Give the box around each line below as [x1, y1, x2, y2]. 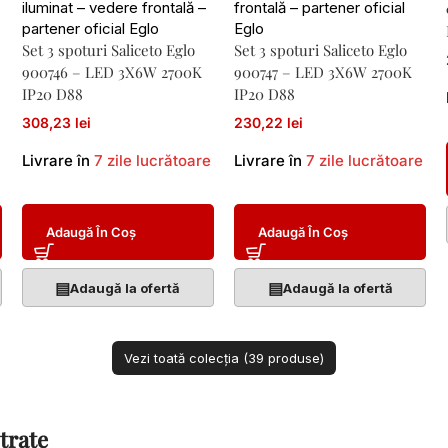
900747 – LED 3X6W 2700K [233, 62, 412, 82]
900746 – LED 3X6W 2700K [21, 62, 202, 82]
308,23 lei [21, 114, 91, 131]
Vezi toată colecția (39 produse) [124, 350, 324, 366]
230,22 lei [233, 114, 303, 131]
